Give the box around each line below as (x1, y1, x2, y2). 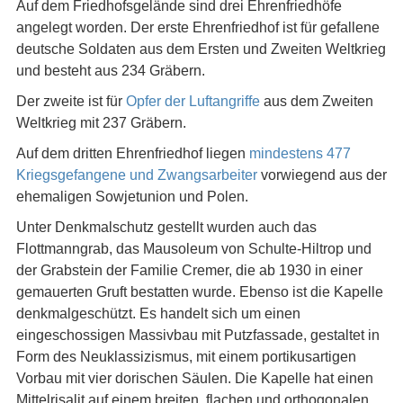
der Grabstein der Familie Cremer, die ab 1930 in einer (15, 263, 363, 278)
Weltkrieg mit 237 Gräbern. (15, 115, 186, 130)
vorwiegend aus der (256, 167, 387, 183)
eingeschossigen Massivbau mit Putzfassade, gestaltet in (15, 327, 380, 343)
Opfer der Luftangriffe (125, 94, 260, 109)
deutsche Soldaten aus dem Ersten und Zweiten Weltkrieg (15, 41, 386, 57)
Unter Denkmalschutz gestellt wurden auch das (15, 219, 317, 235)
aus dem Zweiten (259, 94, 373, 109)
